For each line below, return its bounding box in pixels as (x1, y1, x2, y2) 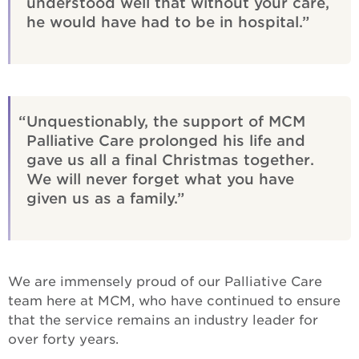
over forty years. (8, 332, 127, 347)
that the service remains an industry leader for (8, 313, 318, 328)
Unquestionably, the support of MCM (26, 113, 305, 130)
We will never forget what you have (26, 171, 294, 188)
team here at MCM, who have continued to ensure (8, 293, 341, 309)
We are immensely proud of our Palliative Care (8, 274, 322, 289)
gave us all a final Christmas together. (26, 151, 314, 168)
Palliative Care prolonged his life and (26, 132, 305, 149)
